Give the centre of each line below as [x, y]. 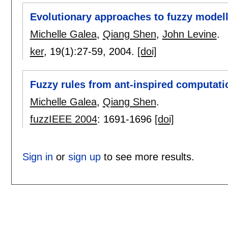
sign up [84, 157]
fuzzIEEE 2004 [63, 119]
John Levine [189, 34]
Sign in [37, 157]
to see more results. [147, 157]
